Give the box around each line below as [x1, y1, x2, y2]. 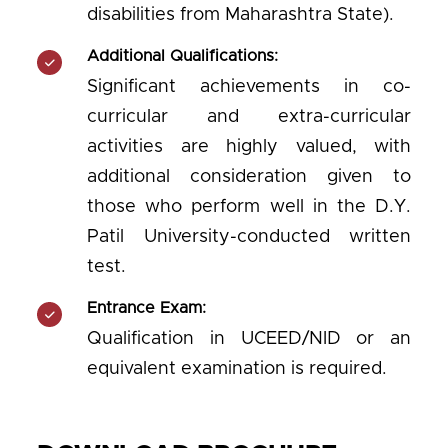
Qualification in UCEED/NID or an [87, 330, 411, 348]
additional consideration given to [87, 168, 411, 186]
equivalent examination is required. [87, 360, 387, 378]
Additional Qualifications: [87, 48, 278, 64]
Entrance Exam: [87, 300, 206, 316]
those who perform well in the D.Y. [87, 198, 411, 216]
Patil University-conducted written [87, 228, 411, 246]
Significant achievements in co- [87, 78, 411, 96]
